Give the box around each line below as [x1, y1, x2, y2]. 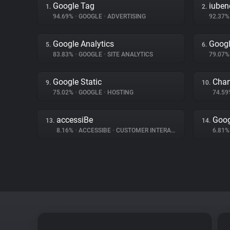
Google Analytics [53, 39, 114, 49]
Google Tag [53, 1, 94, 11]
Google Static [53, 77, 102, 87]
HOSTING [106, 89, 133, 96]
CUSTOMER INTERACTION [114, 127, 171, 134]
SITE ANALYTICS [106, 51, 153, 58]
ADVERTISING [106, 13, 146, 20]
